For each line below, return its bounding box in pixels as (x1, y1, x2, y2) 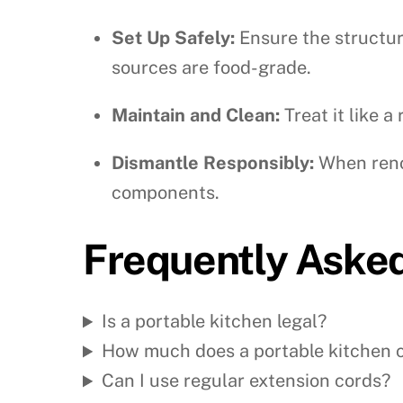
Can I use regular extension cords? (102, 370, 391, 392)
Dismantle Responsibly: (112, 152, 314, 175)
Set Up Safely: (112, 27, 235, 49)
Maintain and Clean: (112, 104, 280, 127)
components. (112, 182, 219, 204)
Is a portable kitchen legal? (102, 310, 327, 333)
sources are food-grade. (112, 57, 311, 79)
